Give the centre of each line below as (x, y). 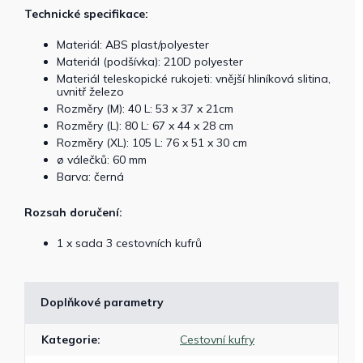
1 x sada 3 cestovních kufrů (129, 243)
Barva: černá (90, 177)
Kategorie (69, 340)
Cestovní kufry (217, 340)
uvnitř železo (90, 92)
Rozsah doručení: (73, 212)
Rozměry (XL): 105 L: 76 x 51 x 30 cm (152, 143)
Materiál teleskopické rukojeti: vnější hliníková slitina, (194, 79)
